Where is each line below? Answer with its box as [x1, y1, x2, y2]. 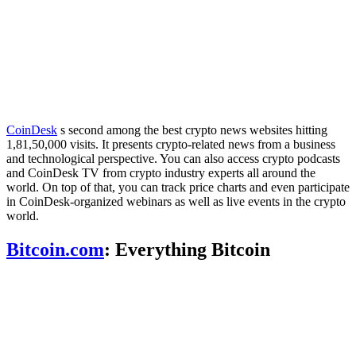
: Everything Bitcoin [104, 239, 270, 261]
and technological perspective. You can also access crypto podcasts [6, 152, 340, 166]
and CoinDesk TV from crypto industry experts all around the [6, 166, 315, 180]
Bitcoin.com [6, 239, 104, 261]
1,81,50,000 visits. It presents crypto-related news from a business [6, 137, 335, 152]
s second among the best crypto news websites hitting [57, 123, 327, 137]
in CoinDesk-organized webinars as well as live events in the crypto [6, 195, 346, 209]
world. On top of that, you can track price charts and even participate [6, 180, 350, 195]
